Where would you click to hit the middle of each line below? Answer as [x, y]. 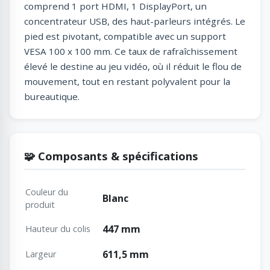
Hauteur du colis [58, 229]
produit [40, 205]
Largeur [41, 254]
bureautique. [52, 97]
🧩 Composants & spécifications [111, 156]
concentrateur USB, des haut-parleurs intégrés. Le [135, 21]
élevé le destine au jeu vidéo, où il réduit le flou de [133, 67]
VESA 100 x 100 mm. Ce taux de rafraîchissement [131, 52]
